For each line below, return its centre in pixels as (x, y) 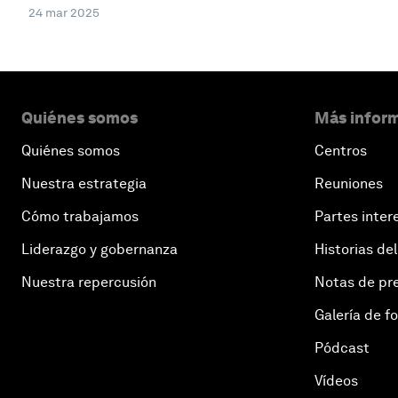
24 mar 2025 (64, 13)
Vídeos (336, 381)
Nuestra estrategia (84, 184)
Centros (341, 151)
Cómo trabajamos (80, 217)
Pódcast (342, 348)
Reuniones (349, 184)
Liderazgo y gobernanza (99, 250)
